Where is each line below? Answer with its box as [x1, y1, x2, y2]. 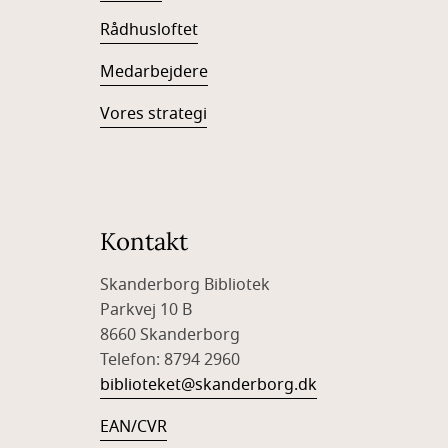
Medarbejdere [100, 60, 208, 84]
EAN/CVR [100, 415, 167, 439]
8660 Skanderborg [100, 323, 244, 347]
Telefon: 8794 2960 [100, 348, 244, 372]
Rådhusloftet [100, 18, 198, 42]
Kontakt [100, 226, 188, 257]
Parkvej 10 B [100, 298, 196, 322]
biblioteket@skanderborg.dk [100, 373, 317, 397]
